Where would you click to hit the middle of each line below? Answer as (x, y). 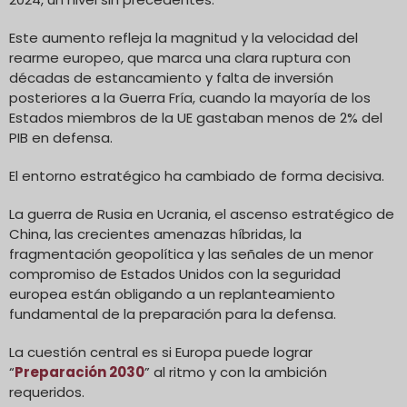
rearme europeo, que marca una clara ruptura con (180, 57)
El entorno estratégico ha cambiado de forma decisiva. (197, 175)
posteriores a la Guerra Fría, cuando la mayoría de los (190, 97)
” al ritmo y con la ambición (236, 372)
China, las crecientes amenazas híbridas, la (155, 233)
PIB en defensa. (61, 137)
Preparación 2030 (79, 372)
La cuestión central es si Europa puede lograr (161, 352)
